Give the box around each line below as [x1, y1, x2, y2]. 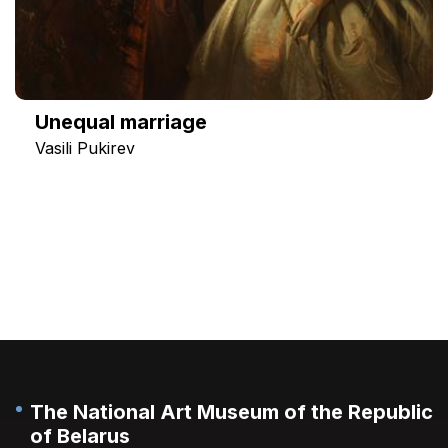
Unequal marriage [35, 109, 207, 134]
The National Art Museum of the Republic [30, 399, 433, 424]
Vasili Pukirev [35, 137, 135, 158]
